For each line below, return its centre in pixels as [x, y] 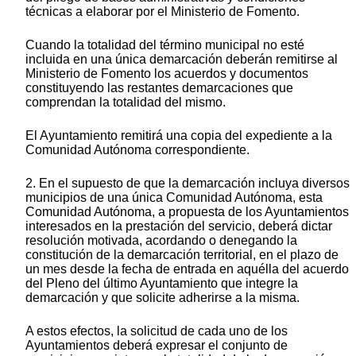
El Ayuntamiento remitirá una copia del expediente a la [179, 135]
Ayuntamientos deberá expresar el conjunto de [157, 345]
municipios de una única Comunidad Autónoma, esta [174, 197]
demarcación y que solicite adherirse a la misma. [163, 297]
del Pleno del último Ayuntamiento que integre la [162, 283]
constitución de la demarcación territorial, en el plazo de [182, 254]
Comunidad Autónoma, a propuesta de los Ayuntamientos [187, 211]
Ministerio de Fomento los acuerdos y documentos [167, 73]
